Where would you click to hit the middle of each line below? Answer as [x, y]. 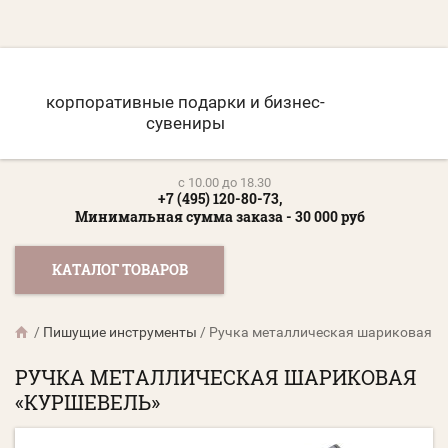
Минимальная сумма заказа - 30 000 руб [220, 217]
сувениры [185, 123]
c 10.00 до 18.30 [224, 183]
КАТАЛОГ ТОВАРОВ [119, 270]
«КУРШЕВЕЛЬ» [87, 402]
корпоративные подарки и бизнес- [185, 102]
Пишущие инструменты [120, 332]
